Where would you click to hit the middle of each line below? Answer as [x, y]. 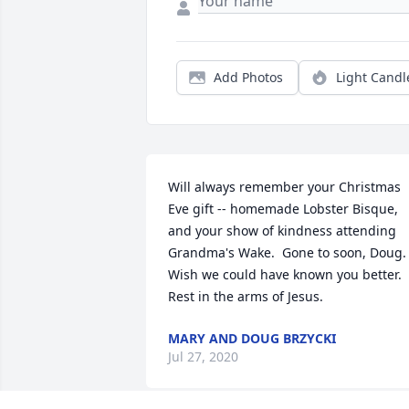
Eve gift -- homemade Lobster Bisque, [283, 209]
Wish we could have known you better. [285, 275]
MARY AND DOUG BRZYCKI [252, 339]
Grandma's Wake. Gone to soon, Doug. [287, 253]
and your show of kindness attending [282, 231]
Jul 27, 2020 [203, 357]
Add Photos [248, 78]
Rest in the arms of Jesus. [246, 297]
